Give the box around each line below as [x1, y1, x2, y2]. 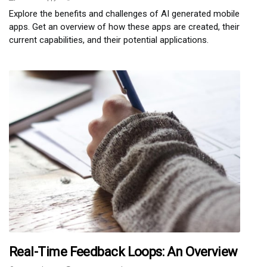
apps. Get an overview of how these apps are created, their [9, 21, 240, 33]
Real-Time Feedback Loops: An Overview [9, 244, 238, 259]
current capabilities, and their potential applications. [9, 35, 209, 46]
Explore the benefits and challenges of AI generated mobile [9, 8, 240, 20]
